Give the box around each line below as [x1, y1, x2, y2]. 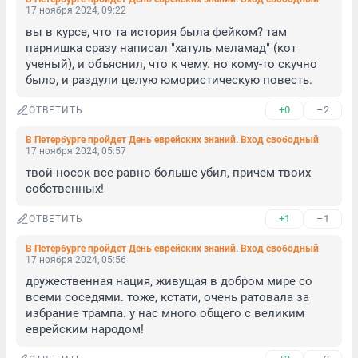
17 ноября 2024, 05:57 [26, 145, 126, 157]
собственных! [26, 181, 104, 196]
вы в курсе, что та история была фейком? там [26, 25, 287, 39]
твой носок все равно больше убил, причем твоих [26, 165, 311, 180]
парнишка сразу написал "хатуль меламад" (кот [26, 41, 296, 55]
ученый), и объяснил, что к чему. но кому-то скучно [26, 57, 317, 71]
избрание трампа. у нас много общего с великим [26, 306, 304, 320]
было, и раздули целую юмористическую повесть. [26, 73, 312, 87]
